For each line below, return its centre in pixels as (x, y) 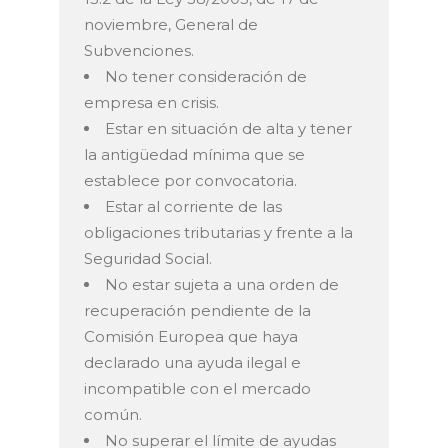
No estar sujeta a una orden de (222, 285)
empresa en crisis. (151, 103)
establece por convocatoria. (190, 181)
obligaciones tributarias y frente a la (218, 233)
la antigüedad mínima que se (194, 155)
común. (113, 415)
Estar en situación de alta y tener (228, 129)
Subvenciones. (139, 51)
